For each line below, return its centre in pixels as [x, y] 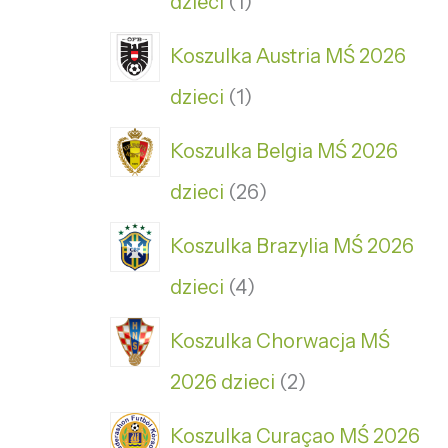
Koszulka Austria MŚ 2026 [288, 55]
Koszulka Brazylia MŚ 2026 [292, 245]
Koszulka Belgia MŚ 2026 [284, 150]
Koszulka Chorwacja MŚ [280, 340]
